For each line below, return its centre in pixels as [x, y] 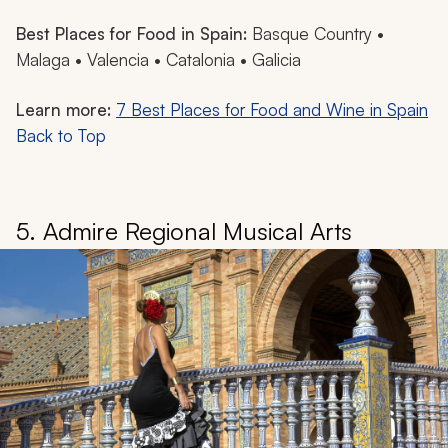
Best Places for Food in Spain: [131, 34]
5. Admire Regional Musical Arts [184, 231]
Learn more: [63, 110]
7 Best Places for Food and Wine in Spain [272, 110]
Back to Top [61, 136]
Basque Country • [315, 34]
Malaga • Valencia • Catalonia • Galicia [158, 60]
